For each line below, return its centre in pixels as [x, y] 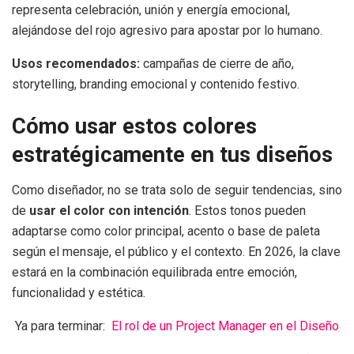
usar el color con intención [109, 210]
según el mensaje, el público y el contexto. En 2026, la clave [176, 251]
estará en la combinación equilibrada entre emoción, [154, 272]
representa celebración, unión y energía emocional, [151, 9]
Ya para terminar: [63, 326]
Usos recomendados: [76, 63]
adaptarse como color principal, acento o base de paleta [166, 231]
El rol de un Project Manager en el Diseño [225, 326]
